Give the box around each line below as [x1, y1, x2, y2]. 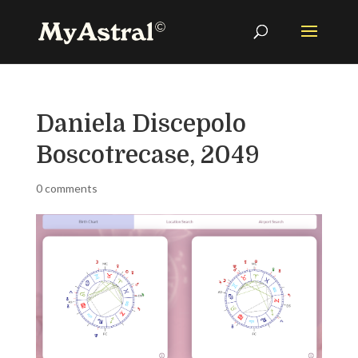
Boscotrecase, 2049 [35, 141, 260, 169]
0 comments [35, 181, 97, 195]
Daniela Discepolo [35, 110, 246, 137]
